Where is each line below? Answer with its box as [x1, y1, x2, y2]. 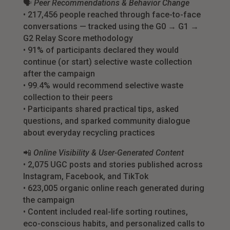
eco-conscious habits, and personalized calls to [23, 219, 205, 229]
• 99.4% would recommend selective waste [23, 81, 183, 91]
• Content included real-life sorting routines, [23, 207, 188, 217]
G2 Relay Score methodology [23, 33, 133, 44]
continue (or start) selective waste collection [23, 57, 192, 67]
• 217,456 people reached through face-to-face [23, 10, 201, 20]
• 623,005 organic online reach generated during [23, 183, 204, 194]
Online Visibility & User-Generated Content [33, 148, 184, 158]
